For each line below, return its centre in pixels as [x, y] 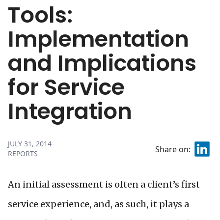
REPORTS [23, 153]
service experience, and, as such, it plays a [98, 204]
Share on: [173, 149]
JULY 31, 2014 [30, 144]
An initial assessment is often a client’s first [104, 184]
